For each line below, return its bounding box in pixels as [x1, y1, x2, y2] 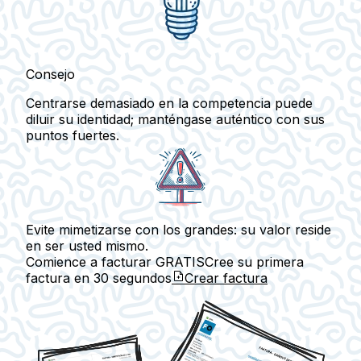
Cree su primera [205, 253, 304, 270]
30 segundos [93, 269, 172, 286]
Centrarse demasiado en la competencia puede [26, 94, 313, 111]
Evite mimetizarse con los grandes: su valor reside [26, 221, 331, 238]
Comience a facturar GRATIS [26, 253, 205, 270]
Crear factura [185, 269, 268, 286]
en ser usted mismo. [26, 237, 148, 254]
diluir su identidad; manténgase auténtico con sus [26, 110, 325, 127]
